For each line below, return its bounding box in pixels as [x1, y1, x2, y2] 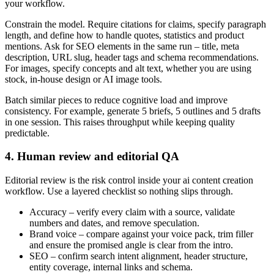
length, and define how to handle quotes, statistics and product [5, 29, 244, 40]
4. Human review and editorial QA [5, 150, 179, 163]
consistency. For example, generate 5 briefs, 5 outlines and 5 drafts [5, 105, 261, 116]
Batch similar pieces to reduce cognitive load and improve [5, 94, 228, 105]
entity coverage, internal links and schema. [29, 261, 193, 272]
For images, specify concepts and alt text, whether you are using [5, 62, 251, 73]
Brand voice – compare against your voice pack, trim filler [29, 228, 253, 239]
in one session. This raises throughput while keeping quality [5, 116, 235, 127]
